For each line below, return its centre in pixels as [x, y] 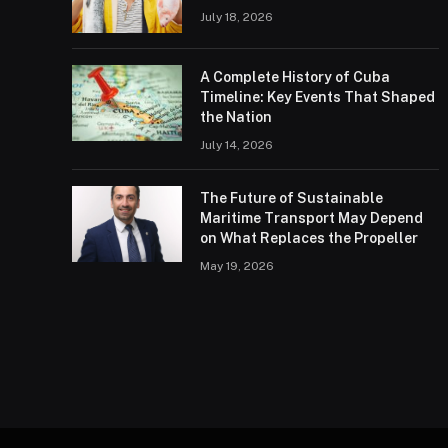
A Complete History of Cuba [295, 77]
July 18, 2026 [236, 17]
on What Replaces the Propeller [309, 238]
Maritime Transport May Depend [311, 218]
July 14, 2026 [236, 145]
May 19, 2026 [237, 266]
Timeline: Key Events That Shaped [317, 97]
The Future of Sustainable [291, 198]
